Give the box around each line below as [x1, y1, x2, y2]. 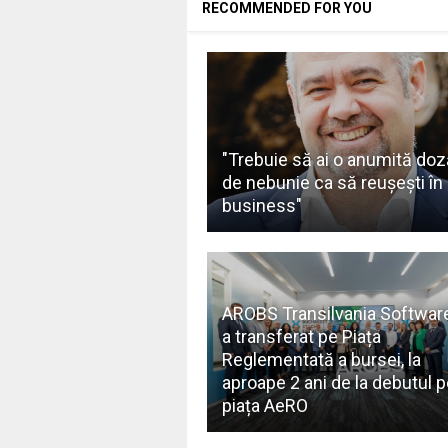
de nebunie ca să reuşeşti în [221, 171, 443, 193]
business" [221, 194, 302, 216]
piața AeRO [221, 394, 308, 416]
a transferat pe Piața [221, 325, 381, 347]
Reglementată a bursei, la [221, 348, 421, 370]
